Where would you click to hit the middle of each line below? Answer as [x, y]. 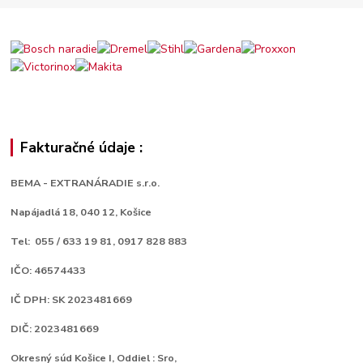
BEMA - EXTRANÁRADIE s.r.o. [85, 183]
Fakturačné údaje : [81, 148]
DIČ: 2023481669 [55, 329]
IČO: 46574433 [50, 271]
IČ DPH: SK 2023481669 [72, 300]
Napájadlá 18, [46, 212]
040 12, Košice [116, 212]
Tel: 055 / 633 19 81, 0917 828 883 [99, 241]
